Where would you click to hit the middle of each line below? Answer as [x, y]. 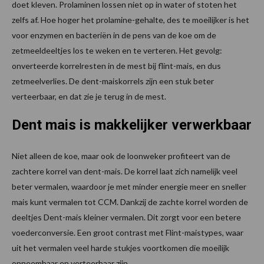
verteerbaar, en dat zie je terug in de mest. [89, 96]
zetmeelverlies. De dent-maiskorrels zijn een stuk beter [113, 81]
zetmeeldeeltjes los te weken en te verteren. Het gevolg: [117, 50]
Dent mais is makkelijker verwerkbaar [132, 125]
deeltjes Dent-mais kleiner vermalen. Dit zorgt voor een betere [126, 217]
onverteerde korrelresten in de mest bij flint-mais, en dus [116, 65]
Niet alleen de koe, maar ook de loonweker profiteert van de [121, 156]
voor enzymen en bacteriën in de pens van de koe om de [114, 35]
